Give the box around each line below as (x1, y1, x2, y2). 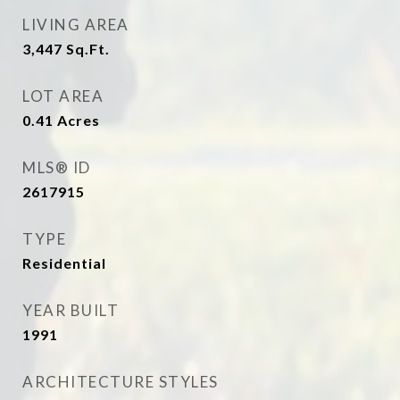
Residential (22, 254, 106, 271)
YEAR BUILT (22, 301, 119, 320)
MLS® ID (22, 158, 91, 177)
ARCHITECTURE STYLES (22, 372, 219, 391)
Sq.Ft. (66, 40, 110, 57)
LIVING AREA (22, 15, 129, 34)
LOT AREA (22, 87, 104, 105)
